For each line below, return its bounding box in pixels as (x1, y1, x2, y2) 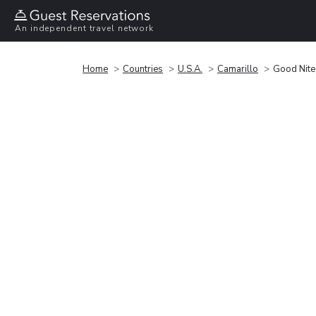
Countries (123, 62, 163, 75)
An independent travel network (15, 23, 154, 35)
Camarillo (217, 62, 258, 75)
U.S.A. (178, 62, 202, 75)
